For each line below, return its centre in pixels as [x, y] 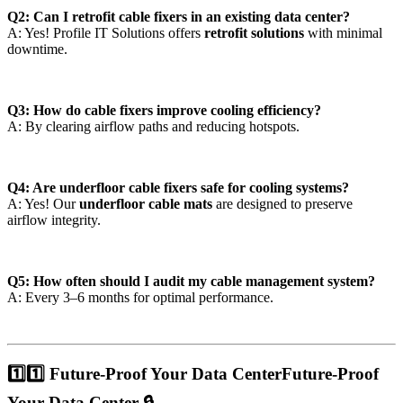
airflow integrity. [54, 219]
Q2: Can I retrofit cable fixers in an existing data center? [179, 16]
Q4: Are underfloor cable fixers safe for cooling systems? [178, 187]
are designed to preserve [284, 203]
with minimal [345, 32]
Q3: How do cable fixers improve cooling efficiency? [164, 110]
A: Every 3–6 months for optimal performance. [140, 297]
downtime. [37, 49]
